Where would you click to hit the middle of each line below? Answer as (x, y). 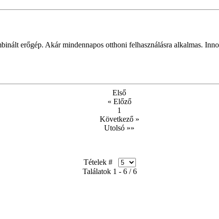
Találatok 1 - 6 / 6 (109, 172)
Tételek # (101, 162)
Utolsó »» (119, 128)
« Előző (119, 102)
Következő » (119, 119)
